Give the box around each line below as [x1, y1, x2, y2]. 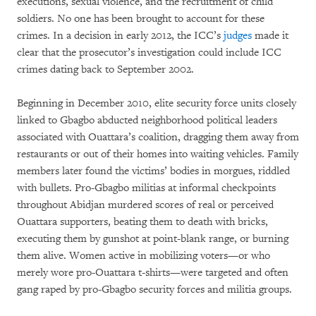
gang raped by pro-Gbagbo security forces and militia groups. [17, 283, 292, 296]
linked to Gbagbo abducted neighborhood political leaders [17, 114, 277, 127]
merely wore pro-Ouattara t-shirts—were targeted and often [17, 266, 288, 279]
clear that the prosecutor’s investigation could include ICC [17, 46, 281, 59]
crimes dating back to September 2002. [17, 63, 194, 76]
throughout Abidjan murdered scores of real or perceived [17, 198, 274, 212]
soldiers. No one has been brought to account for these [17, 12, 265, 25]
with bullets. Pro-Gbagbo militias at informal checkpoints [17, 181, 276, 195]
